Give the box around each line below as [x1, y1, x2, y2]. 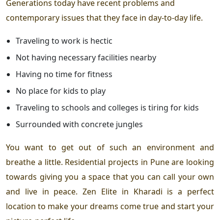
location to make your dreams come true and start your [6, 200, 214, 212]
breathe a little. [6, 156, 65, 167]
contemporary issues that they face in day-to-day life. [6, 12, 203, 23]
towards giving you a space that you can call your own [6, 171, 214, 182]
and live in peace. [6, 186, 83, 197]
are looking [169, 156, 214, 167]
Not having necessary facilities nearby [16, 52, 158, 63]
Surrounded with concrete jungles [16, 118, 145, 130]
